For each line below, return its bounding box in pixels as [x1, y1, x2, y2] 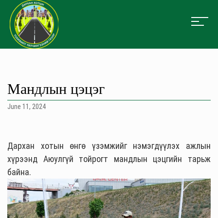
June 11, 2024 [7, 103, 46, 110]
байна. [7, 167, 31, 177]
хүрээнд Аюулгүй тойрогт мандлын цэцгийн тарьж [7, 154, 211, 164]
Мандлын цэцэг [7, 81, 105, 97]
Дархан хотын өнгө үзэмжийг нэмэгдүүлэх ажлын [7, 141, 211, 151]
